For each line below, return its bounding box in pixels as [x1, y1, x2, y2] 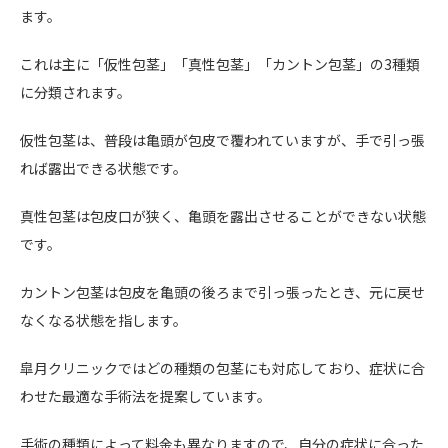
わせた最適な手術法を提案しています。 [20, 385, 271, 406]
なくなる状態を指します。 [20, 309, 187, 330]
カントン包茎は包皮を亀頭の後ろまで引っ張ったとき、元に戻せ [20, 281, 425, 302]
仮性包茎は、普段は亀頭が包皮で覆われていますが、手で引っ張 [20, 129, 425, 150]
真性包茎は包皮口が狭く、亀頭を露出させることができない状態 [20, 205, 426, 226]
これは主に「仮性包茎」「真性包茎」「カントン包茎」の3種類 [20, 53, 420, 74]
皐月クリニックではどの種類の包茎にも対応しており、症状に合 [20, 357, 425, 378]
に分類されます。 [20, 81, 131, 102]
